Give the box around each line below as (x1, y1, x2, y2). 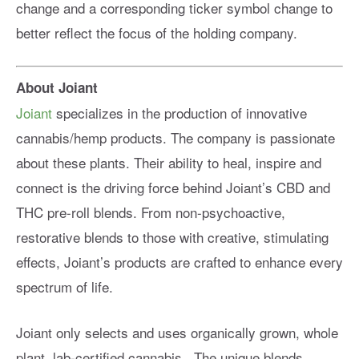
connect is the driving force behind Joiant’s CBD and (16, 176, 330, 197)
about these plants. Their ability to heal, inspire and (16, 151, 321, 172)
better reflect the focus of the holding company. (16, 22, 297, 43)
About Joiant (16, 77, 98, 97)
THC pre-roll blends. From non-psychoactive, (16, 201, 285, 222)
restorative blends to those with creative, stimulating (16, 226, 329, 247)
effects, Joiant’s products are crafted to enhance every (16, 251, 343, 272)
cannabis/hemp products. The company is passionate (16, 127, 335, 147)
